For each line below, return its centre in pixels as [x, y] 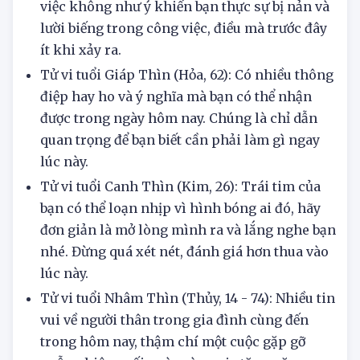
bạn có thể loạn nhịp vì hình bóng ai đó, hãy [180, 242]
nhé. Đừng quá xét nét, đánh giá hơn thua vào [184, 286]
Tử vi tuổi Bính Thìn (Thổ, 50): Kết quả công [180, 19]
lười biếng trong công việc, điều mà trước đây [184, 62]
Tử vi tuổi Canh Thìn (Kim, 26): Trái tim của [180, 221]
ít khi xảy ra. [82, 84]
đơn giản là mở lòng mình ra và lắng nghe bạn [188, 264]
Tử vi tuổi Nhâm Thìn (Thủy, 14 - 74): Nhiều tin [188, 332]
